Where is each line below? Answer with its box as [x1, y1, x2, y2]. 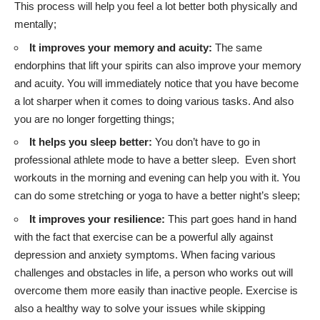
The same [212, 41, 262, 54]
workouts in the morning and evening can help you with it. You [14, 171, 300, 184]
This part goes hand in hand [165, 212, 296, 225]
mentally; [14, 18, 56, 31]
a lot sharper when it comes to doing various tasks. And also [14, 94, 294, 107]
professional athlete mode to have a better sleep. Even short [14, 154, 296, 166]
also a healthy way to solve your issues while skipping [14, 301, 265, 314]
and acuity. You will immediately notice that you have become [14, 76, 299, 89]
